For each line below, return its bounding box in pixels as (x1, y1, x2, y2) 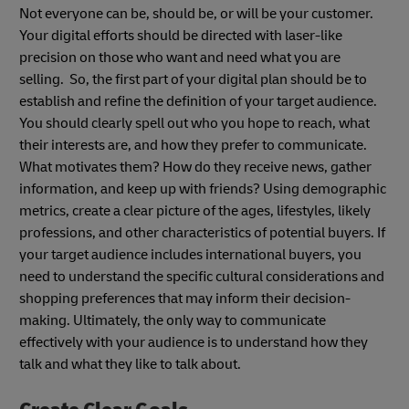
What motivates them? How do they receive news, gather (19, 158, 372, 177)
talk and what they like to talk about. (19, 355, 241, 374)
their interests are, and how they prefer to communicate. (19, 136, 370, 155)
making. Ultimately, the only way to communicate (19, 311, 326, 330)
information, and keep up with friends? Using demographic (19, 180, 386, 199)
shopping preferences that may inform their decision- (19, 289, 351, 309)
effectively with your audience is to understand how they (19, 333, 368, 352)
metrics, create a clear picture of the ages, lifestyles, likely (19, 202, 371, 221)
